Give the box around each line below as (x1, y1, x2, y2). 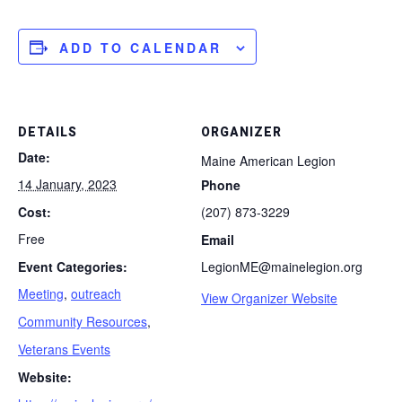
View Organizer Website (201, 288, 337, 307)
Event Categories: (18, 257, 127, 275)
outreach (71, 284, 121, 302)
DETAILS (18, 122, 77, 142)
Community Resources (18, 311, 147, 330)
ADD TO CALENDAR (59, 38, 222, 57)
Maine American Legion (201, 151, 336, 170)
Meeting (18, 284, 64, 302)
